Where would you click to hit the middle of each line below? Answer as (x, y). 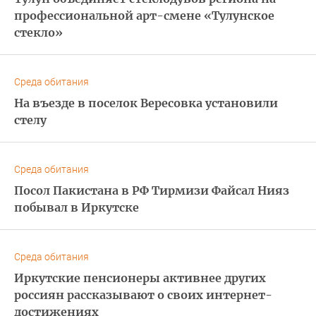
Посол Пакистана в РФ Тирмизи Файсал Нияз (152, 190)
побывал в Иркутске (77, 207)
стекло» (38, 32)
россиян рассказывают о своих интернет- (143, 294)
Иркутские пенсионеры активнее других (140, 278)
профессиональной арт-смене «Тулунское (144, 15)
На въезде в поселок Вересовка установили (146, 103)
